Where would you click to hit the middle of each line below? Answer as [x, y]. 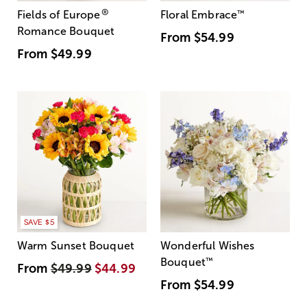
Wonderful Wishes [208, 245]
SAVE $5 [39, 222]
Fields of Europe [59, 14]
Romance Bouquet [66, 31]
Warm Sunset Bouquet [76, 245]
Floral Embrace [199, 14]
